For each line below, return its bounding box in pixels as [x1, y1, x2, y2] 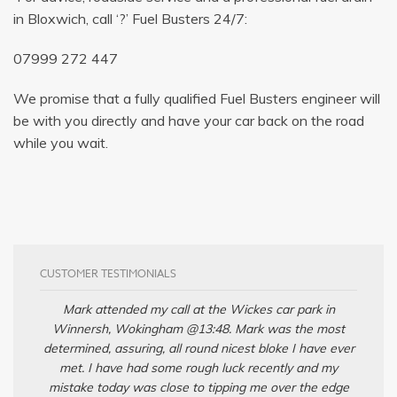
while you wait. [13, 133, 108, 152]
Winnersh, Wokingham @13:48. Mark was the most [52, 320, 345, 337]
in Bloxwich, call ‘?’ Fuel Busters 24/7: [13, 9, 247, 27]
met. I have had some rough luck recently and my [59, 359, 338, 376]
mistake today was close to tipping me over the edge [48, 378, 349, 395]
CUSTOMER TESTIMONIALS [40, 265, 176, 281]
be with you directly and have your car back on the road [13, 111, 364, 129]
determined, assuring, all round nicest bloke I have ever [43, 339, 354, 356]
